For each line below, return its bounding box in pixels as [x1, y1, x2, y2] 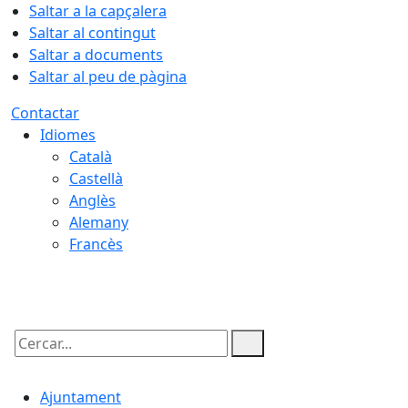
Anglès [69, 190, 116, 210]
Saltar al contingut [29, 23, 156, 43]
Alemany [69, 212, 128, 232]
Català [69, 147, 112, 167]
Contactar [11, 103, 79, 123]
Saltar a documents [29, 45, 163, 65]
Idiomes [40, 125, 96, 145]
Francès [69, 234, 123, 254]
